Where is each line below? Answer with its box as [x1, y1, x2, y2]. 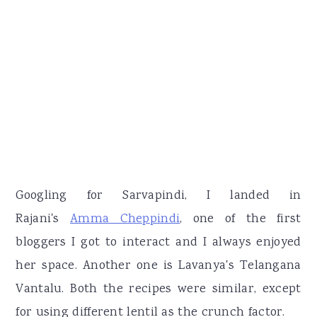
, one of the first [180, 209, 301, 229]
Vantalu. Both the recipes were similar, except [16, 279, 301, 299]
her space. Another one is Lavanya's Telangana [16, 256, 301, 275]
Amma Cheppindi [70, 209, 180, 229]
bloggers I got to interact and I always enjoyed [16, 233, 301, 252]
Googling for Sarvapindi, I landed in [16, 186, 301, 205]
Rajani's [16, 209, 71, 229]
